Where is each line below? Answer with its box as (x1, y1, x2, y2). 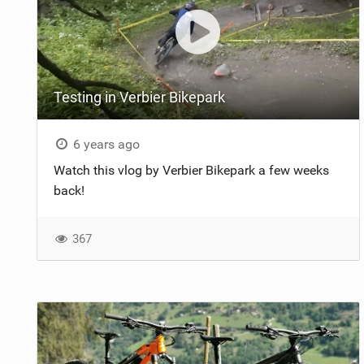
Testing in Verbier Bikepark (53, 88, 225, 106)
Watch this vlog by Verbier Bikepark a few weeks (53, 162, 329, 178)
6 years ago (70, 136, 141, 152)
